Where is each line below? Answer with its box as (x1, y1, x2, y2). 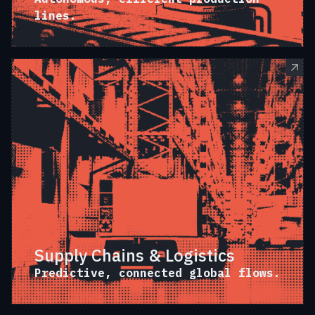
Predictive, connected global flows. (34, 266, 281, 280)
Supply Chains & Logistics (34, 244, 235, 266)
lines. (34, 8, 77, 22)
